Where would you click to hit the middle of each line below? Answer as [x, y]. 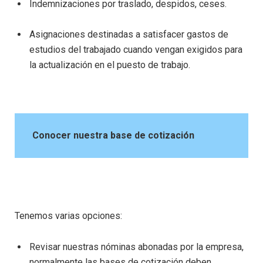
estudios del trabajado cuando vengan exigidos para [136, 50]
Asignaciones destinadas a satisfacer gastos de [129, 35]
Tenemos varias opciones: [68, 216]
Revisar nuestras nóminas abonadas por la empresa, [136, 247]
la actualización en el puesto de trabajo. [110, 65]
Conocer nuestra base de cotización [113, 136]
